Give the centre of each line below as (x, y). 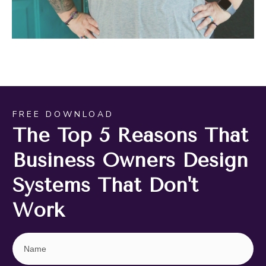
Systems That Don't (105, 185)
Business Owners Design (130, 160)
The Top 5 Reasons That (130, 135)
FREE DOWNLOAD (63, 114)
